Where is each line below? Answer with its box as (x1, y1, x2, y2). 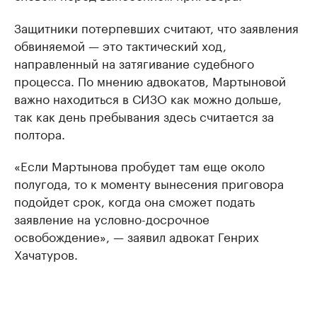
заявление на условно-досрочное (14, 209, 209, 227)
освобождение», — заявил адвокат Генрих (14, 226, 259, 245)
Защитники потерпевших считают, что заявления (14, 18, 299, 36)
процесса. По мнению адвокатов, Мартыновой (14, 71, 286, 89)
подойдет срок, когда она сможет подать (14, 191, 255, 209)
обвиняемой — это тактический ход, (14, 35, 226, 54)
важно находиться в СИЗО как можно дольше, (14, 88, 282, 107)
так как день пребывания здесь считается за (14, 106, 274, 125)
